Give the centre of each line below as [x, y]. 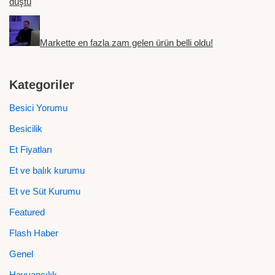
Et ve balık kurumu [47, 170]
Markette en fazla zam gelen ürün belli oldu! [126, 43]
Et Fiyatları [31, 149]
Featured [27, 212]
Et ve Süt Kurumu [45, 191]
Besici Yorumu [38, 108]
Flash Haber [34, 233]
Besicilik [26, 129]
